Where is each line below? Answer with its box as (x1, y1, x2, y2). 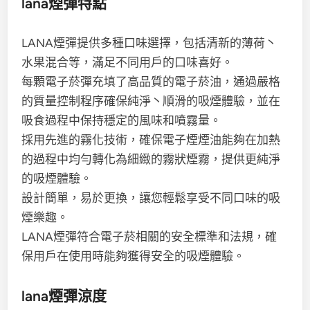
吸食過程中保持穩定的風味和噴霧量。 (21, 113, 222, 127)
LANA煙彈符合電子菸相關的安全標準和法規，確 (21, 230, 277, 244)
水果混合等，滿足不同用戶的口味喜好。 (21, 55, 234, 69)
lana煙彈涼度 (21, 287, 107, 304)
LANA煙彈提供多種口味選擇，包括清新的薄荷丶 (21, 36, 277, 50)
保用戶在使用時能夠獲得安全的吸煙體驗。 (21, 249, 246, 263)
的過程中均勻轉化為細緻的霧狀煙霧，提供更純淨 (21, 152, 281, 166)
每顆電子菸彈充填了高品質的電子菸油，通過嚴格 (21, 75, 281, 89)
